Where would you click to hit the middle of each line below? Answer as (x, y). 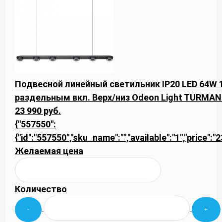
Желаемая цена (49, 151)
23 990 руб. (38, 111)
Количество (41, 189)
